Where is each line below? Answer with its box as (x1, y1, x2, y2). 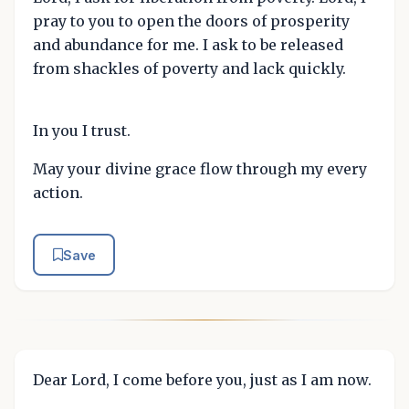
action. (33, 184, 83, 203)
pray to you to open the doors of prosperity (33, 12, 350, 31)
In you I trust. (33, 121, 131, 141)
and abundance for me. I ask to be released (33, 36, 343, 55)
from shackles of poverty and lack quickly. (33, 59, 346, 79)
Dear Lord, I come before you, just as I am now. (33, 370, 372, 389)
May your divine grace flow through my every (33, 160, 367, 179)
